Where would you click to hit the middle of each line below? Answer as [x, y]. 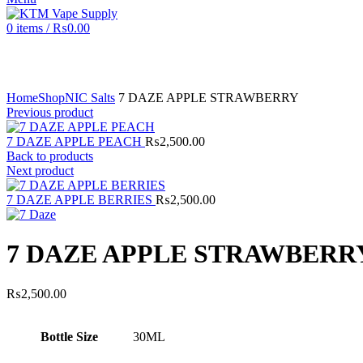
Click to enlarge [47, 83]
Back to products [50, 156]
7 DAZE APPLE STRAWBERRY [207, 98]
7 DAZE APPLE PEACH [76, 141]
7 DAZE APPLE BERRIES [81, 200]
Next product [40, 171]
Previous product [50, 112]
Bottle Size [69, 336]
